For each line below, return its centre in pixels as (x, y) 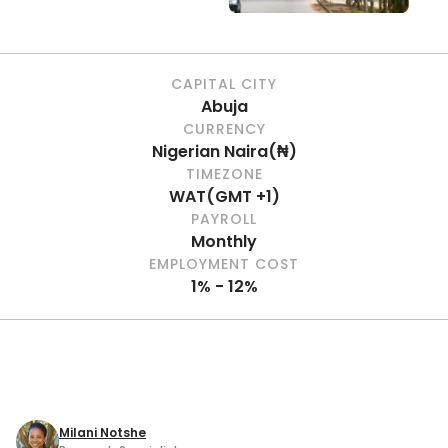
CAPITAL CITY (224, 84)
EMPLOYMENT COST (224, 264)
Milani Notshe (102, 432)
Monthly (224, 241)
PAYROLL (224, 219)
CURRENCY (224, 129)
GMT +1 (243, 196)
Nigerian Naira (209, 151)
